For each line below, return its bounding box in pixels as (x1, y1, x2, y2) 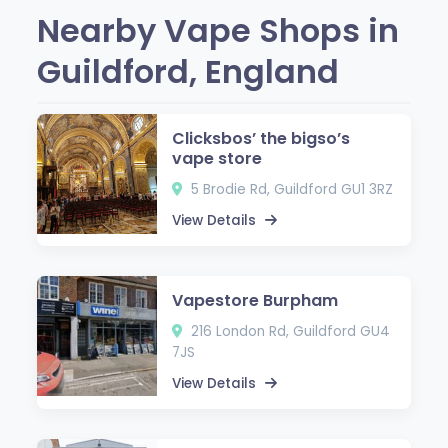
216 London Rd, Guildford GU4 (187, 321, 391, 341)
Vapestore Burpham (172, 288, 339, 312)
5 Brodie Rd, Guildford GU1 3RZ (187, 179, 394, 199)
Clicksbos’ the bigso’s (172, 126, 351, 150)
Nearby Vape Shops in (37, 7, 400, 53)
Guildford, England (37, 48, 340, 94)
